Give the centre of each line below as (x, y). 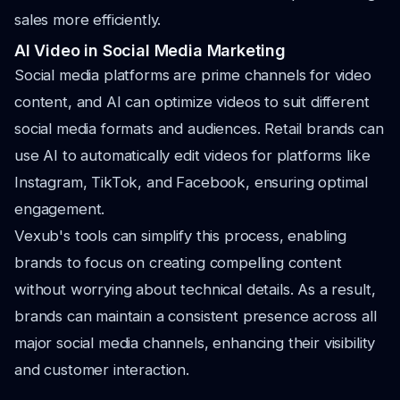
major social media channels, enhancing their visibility (195, 343)
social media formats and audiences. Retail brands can (199, 129)
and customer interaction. (102, 370)
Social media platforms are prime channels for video (193, 75)
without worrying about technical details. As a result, (195, 289)
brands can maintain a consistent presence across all (196, 316)
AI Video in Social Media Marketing (150, 50)
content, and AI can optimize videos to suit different (192, 102)
